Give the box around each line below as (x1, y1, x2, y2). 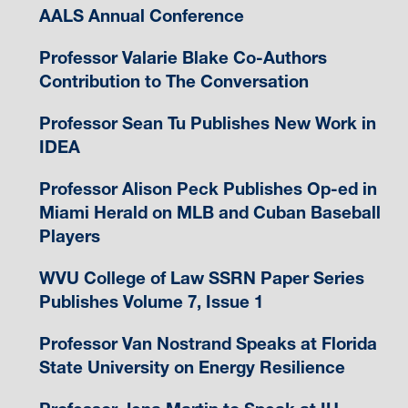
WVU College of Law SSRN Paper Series (38, 267, 364, 289)
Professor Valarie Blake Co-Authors (38, 46, 327, 68)
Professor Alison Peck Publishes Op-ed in (38, 178, 377, 199)
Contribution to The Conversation (38, 70, 309, 92)
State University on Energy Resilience (38, 356, 345, 378)
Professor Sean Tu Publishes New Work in (38, 112, 376, 134)
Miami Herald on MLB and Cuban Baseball (38, 201, 381, 223)
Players (38, 225, 100, 247)
